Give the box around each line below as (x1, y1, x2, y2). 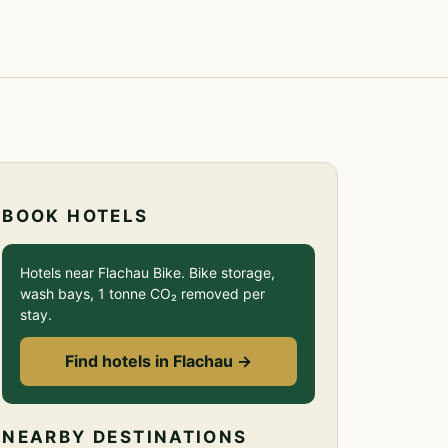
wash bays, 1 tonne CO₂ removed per (20, 285, 266, 302)
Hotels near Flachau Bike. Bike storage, (20, 264, 276, 281)
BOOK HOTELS (2, 206, 149, 226)
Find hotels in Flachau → (65, 351, 253, 371)
